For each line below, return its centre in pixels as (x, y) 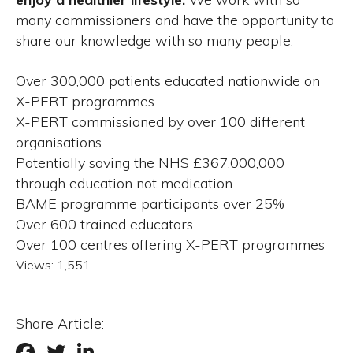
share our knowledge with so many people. (154, 41)
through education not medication (124, 184)
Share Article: (60, 324)
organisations (59, 143)
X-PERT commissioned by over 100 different (160, 122)
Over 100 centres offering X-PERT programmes (170, 245)
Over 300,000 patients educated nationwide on (168, 81)
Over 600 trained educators (104, 225)
